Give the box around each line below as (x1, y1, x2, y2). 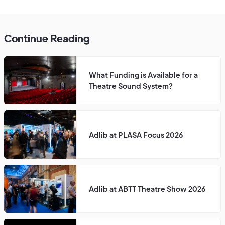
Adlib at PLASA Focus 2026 (89, 130, 183, 139)
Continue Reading (4, 31, 90, 44)
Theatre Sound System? (89, 81, 173, 90)
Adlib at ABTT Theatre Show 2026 (89, 184, 205, 193)
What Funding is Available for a (89, 70, 198, 79)
